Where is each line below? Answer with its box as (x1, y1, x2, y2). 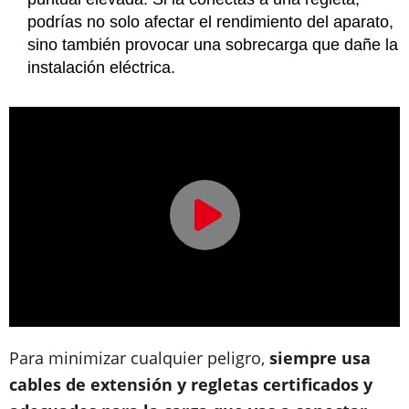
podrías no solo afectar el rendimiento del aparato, (27, 13, 393, 31)
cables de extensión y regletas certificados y (9, 372, 372, 395)
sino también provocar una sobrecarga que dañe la (27, 36, 398, 54)
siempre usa (269, 346, 371, 369)
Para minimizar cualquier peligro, (9, 346, 269, 369)
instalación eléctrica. (27, 58, 180, 77)
